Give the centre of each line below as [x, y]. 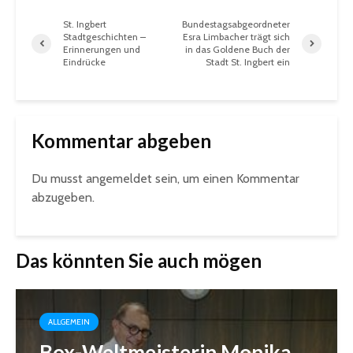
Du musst [59, 179]
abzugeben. [63, 198]
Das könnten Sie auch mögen [139, 261]
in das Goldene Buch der [238, 50]
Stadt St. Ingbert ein [248, 62]
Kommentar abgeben [121, 141]
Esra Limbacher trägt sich [236, 37]
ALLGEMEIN [69, 322]
